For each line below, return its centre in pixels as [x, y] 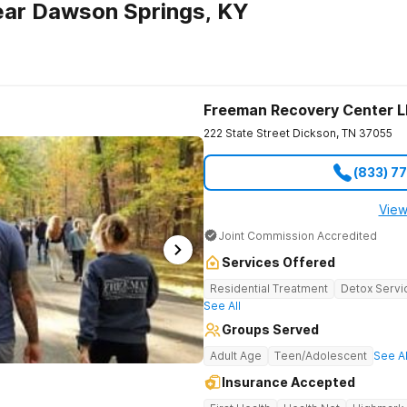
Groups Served [270, 329]
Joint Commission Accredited [298, 235]
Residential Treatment [269, 288]
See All [222, 306]
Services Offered [278, 262]
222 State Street [247, 133]
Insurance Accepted [288, 382]
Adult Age [236, 356]
